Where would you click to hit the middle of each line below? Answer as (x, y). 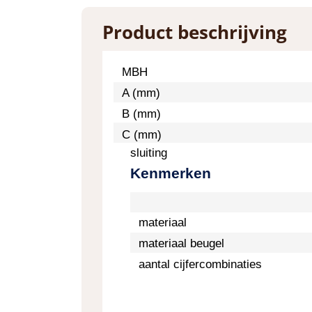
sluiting (149, 153)
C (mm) (142, 135)
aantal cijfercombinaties (200, 264)
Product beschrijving (195, 32)
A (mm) (141, 93)
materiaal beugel (181, 243)
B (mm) (141, 114)
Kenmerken (171, 173)
